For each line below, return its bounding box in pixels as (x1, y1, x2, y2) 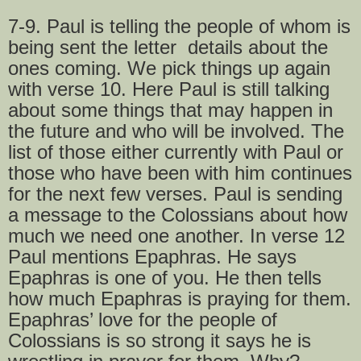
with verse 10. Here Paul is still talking (8, 77, 330, 100)
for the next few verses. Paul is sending (8, 182, 342, 205)
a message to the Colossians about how (8, 203, 347, 226)
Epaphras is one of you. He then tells (8, 266, 322, 288)
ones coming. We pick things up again (8, 56, 330, 79)
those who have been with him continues (8, 161, 352, 184)
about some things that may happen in (8, 98, 333, 121)
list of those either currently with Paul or (8, 140, 343, 163)
